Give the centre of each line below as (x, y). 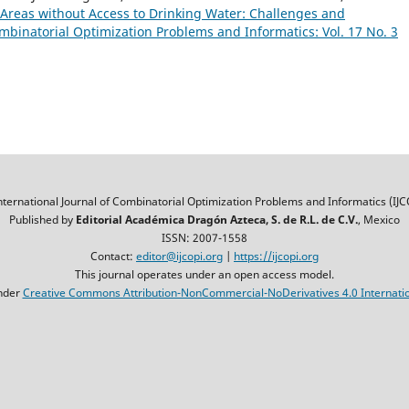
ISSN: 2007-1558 (204, 238)
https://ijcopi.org (276, 257)
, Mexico (379, 220)
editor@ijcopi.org (179, 257)
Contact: (113, 257)
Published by (42, 220)
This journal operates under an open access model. (204, 275)
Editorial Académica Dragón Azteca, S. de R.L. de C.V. (217, 220)
